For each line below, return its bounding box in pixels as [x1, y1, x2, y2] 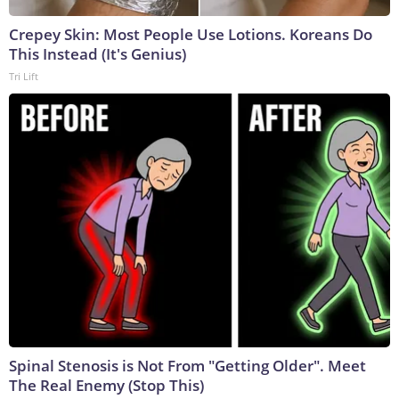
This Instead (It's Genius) [9, 44, 186, 65]
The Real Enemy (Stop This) [9, 375, 204, 396]
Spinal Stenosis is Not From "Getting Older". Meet [9, 355, 366, 377]
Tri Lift [9, 69, 38, 84]
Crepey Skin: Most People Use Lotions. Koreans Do [9, 24, 372, 45]
